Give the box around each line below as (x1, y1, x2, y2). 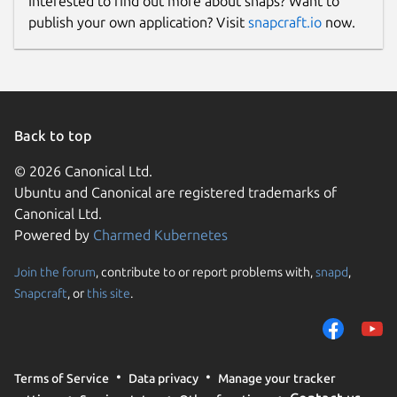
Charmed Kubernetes (93, 227, 228, 244)
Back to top (14, 128, 95, 144)
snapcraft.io (248, 14, 322, 31)
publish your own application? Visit (28, 14, 248, 31)
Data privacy (128, 370, 198, 385)
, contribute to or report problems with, (96, 264, 315, 279)
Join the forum (14, 264, 96, 279)
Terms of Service (14, 370, 109, 385)
